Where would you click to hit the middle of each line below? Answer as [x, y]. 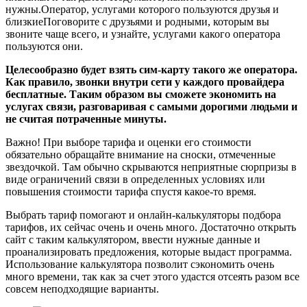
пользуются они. [44, 46]
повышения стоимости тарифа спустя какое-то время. [131, 191]
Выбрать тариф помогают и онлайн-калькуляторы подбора [143, 214]
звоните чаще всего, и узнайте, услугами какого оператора [143, 34]
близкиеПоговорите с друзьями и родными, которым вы [137, 21]
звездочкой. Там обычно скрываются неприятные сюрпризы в [151, 167]
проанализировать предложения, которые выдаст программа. [149, 251]
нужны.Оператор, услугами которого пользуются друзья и [142, 9]
